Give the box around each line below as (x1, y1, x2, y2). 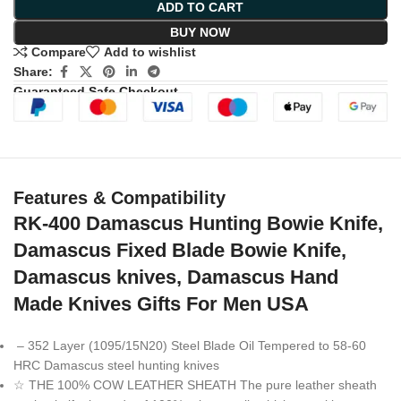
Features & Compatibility (13, 187, 226, 208)
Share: (13, 64, 53, 80)
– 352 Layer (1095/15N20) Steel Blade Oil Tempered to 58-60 (13, 337, 366, 353)
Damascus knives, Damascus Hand (13, 265, 338, 288)
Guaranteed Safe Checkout (13, 83, 178, 98)
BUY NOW (170, 24, 231, 39)
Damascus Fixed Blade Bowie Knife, (13, 238, 346, 261)
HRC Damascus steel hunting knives (13, 357, 219, 372)
